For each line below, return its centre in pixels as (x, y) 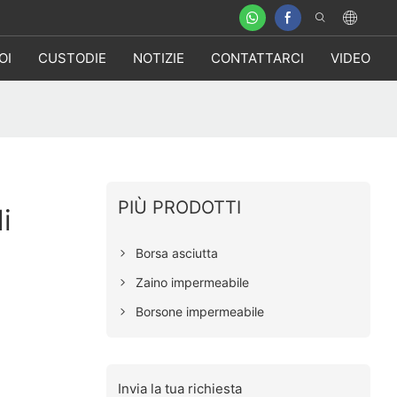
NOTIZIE (159, 58)
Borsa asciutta (176, 253)
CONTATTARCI (257, 58)
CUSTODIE (72, 58)
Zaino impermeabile (192, 282)
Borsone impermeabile (199, 311)
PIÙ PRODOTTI (179, 207)
